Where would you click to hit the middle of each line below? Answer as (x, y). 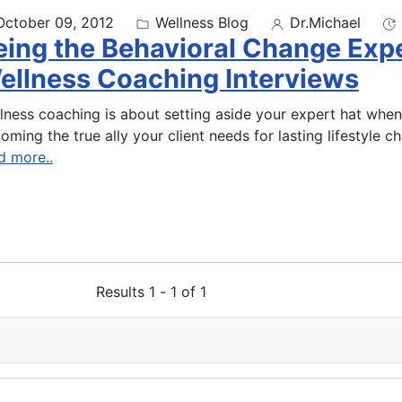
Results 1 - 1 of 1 (151, 291)
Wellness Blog (199, 22)
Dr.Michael (323, 22)
